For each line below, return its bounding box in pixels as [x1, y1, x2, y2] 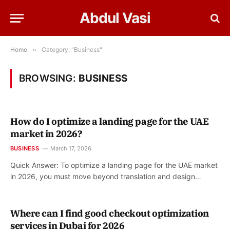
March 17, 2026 [50, 145, 91, 152]
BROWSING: [19, 72, 79, 84]
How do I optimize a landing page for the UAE [10, 116, 209, 127]
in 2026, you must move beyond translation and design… [10, 172, 201, 181]
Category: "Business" [42, 46, 102, 53]
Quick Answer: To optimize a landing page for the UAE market [10, 161, 218, 169]
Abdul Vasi [80, 9, 150, 27]
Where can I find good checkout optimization [10, 207, 209, 219]
